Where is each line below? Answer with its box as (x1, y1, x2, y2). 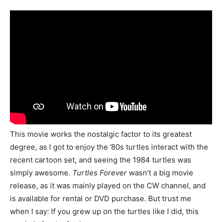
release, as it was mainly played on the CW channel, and (10, 181, 206, 190)
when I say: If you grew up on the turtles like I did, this (10, 207, 199, 216)
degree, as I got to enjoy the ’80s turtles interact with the (10, 142, 208, 152)
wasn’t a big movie (127, 168, 193, 177)
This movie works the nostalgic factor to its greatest (10, 129, 192, 139)
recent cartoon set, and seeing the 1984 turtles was (10, 155, 191, 165)
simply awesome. (10, 168, 72, 177)
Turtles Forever (72, 168, 127, 177)
